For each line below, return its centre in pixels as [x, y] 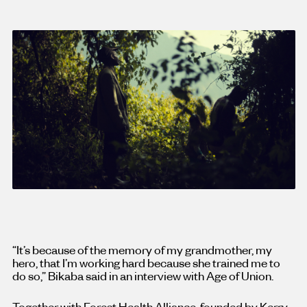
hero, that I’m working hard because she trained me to [146, 263]
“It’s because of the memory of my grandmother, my [142, 250]
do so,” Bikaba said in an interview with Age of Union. [143, 276]
